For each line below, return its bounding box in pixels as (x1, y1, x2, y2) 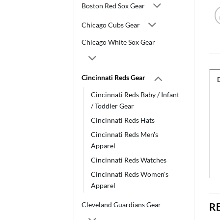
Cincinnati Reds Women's (91, 169, 168, 178)
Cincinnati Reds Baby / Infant (91, 90, 179, 99)
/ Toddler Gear (91, 101, 134, 110)
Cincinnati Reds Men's (91, 130, 158, 138)
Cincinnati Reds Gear (82, 73, 145, 82)
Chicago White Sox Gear (82, 38, 155, 47)
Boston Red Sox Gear (82, 1, 145, 10)
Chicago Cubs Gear (82, 20, 140, 29)
